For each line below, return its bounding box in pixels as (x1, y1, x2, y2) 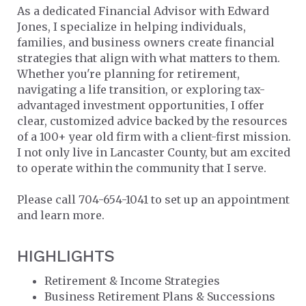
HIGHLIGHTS (17, 246, 115, 266)
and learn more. (17, 208, 105, 222)
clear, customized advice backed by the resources (17, 113, 288, 128)
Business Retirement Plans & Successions (44, 289, 275, 303)
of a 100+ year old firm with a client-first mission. (17, 129, 291, 143)
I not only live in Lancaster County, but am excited (17, 145, 290, 159)
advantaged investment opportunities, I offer (17, 98, 264, 112)
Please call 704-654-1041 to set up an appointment (17, 192, 290, 206)
